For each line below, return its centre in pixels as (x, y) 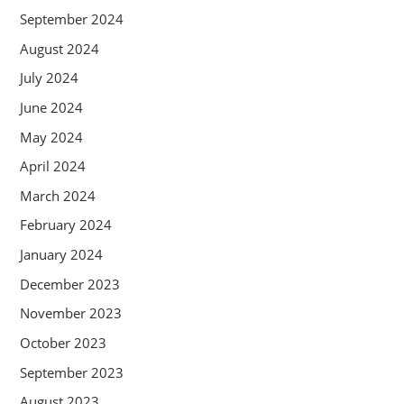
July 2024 (49, 78)
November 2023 (70, 313)
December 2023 (69, 284)
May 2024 (51, 137)
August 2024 (59, 48)
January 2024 (61, 255)
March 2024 (57, 195)
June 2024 (51, 107)
